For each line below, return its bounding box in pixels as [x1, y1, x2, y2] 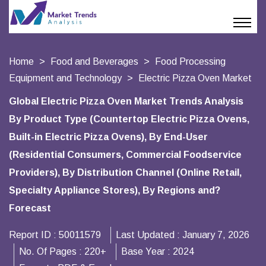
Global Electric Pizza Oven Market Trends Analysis [9, 96, 243, 106]
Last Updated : [116, 230, 182, 240]
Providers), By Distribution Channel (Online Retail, [9, 167, 242, 178]
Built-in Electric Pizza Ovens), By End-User [9, 132, 208, 142]
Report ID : [9, 230, 59, 240]
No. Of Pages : [19, 246, 84, 256]
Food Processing [155, 56, 226, 66]
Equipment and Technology [9, 73, 122, 83]
